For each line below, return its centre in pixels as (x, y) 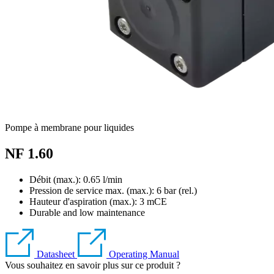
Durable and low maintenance (87, 212)
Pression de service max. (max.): (93, 190)
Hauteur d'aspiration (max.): (84, 201)
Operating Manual (144, 254)
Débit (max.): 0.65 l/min (76, 179)
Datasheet (56, 254)
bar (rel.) (180, 190)
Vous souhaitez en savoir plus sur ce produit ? (93, 265)
